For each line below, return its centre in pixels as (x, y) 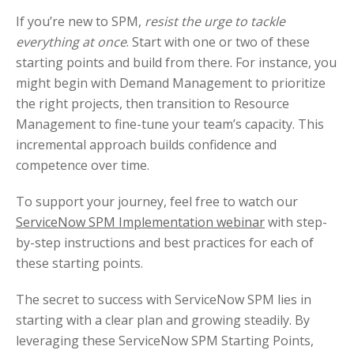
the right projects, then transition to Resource (153, 104)
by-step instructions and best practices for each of (165, 243)
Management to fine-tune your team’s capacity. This (170, 124)
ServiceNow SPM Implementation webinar (140, 222)
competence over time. (83, 166)
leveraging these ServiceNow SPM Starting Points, (165, 341)
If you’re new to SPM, (80, 22)
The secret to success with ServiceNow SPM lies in (164, 300)
